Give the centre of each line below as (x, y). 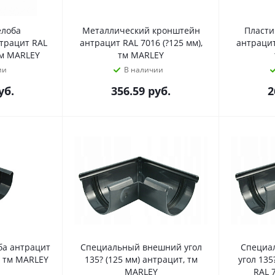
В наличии (143, 69)
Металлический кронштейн (141, 30)
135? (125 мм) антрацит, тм (141, 259)
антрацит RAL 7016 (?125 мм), (141, 42)
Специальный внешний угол (141, 247)
